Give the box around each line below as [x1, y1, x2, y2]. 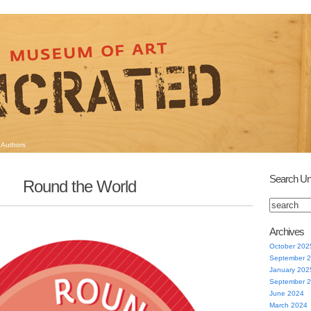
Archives [269, 226, 304, 237]
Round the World [22, 177, 136, 196]
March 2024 [269, 301, 308, 309]
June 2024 [269, 289, 304, 297]
